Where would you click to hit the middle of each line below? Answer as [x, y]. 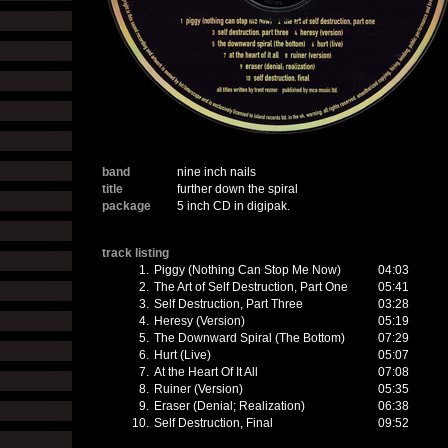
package [126, 206]
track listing [135, 253]
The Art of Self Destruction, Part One [251, 287]
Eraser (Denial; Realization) [229, 406]
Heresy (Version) [199, 321]
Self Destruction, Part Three [228, 304]
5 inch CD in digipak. [233, 206]
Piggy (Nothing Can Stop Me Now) [247, 270]
